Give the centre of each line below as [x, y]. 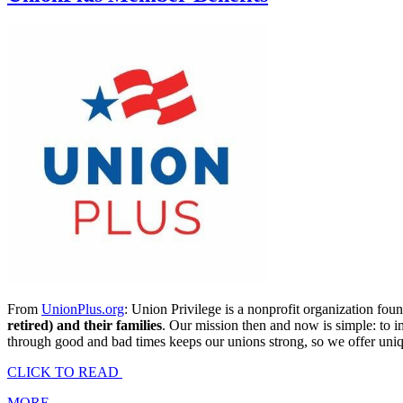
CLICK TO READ [65, 372]
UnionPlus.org [83, 309]
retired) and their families [85, 326]
